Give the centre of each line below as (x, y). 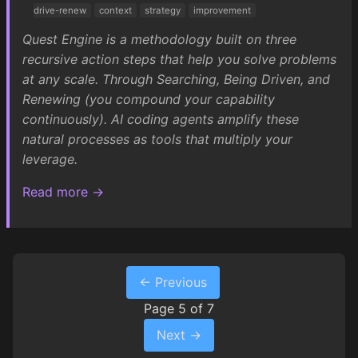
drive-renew (60, 10)
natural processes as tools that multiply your (157, 139)
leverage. (50, 159)
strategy (163, 10)
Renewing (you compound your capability (149, 99)
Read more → (63, 191)
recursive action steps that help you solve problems (179, 59)
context (116, 10)
